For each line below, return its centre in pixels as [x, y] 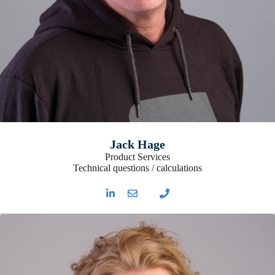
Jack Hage [137, 145]
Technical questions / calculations [137, 168]
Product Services [137, 157]
